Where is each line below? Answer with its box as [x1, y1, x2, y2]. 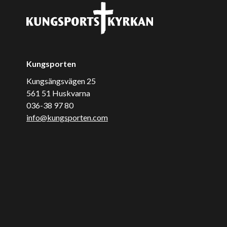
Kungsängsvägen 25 [26, 76, 96, 86]
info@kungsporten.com [26, 112, 108, 123]
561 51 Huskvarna [26, 88, 90, 98]
